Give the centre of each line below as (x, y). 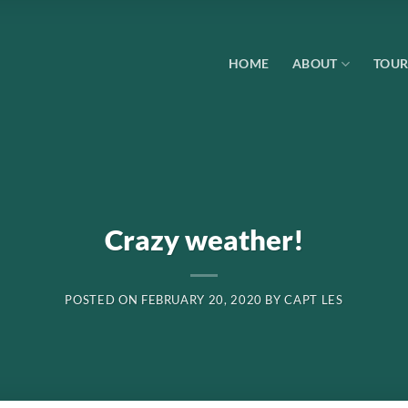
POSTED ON (103, 300)
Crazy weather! (204, 239)
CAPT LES (314, 300)
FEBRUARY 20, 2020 (201, 300)
